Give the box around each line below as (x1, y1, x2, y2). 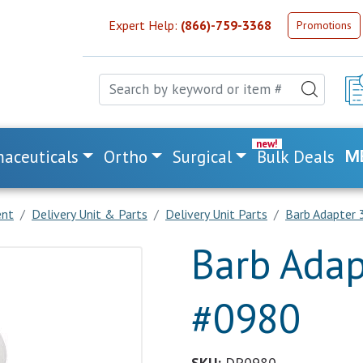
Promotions (297, 17, 352, 32)
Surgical (173, 146, 233, 168)
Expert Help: (109, 17, 181, 33)
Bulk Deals (257, 146, 335, 168)
